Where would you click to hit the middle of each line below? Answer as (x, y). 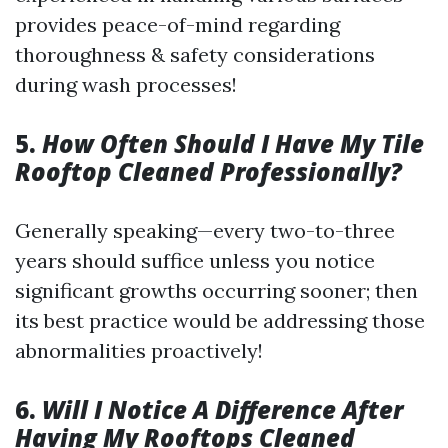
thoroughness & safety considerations (195, 54)
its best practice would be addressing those (220, 320)
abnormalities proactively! (139, 350)
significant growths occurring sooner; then (216, 290)
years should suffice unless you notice (195, 260)
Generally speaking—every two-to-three (205, 230)
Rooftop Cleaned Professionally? (208, 171)
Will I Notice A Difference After (222, 409)
